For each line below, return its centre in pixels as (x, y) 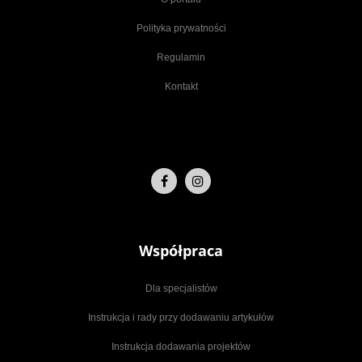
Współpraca (181, 250)
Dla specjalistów (181, 288)
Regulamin (181, 57)
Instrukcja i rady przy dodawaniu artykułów (181, 317)
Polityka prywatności (181, 28)
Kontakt (181, 86)
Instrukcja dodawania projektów (181, 346)
